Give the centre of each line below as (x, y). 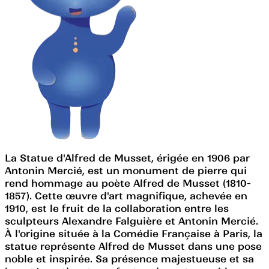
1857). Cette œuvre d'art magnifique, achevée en (126, 195)
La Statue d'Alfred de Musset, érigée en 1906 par (127, 158)
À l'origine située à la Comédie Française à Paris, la (134, 233)
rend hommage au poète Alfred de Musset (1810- (128, 183)
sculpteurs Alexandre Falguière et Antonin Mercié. (131, 221)
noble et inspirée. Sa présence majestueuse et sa (129, 258)
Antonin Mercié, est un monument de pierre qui (126, 170)
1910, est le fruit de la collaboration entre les (117, 208)
